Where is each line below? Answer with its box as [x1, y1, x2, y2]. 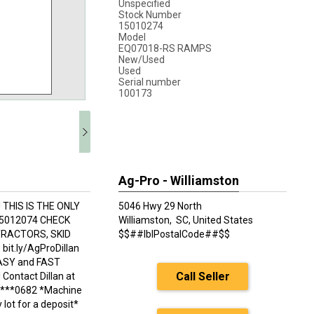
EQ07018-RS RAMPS [118, 43, 214, 54]
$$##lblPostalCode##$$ [118, 228, 230, 240]
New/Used [118, 54, 165, 65]
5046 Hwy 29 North [118, 200, 202, 212]
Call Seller [175, 270, 230, 283]
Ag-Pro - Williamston [118, 173, 239, 188]
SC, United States [176, 214, 253, 226]
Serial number [118, 76, 181, 88]
